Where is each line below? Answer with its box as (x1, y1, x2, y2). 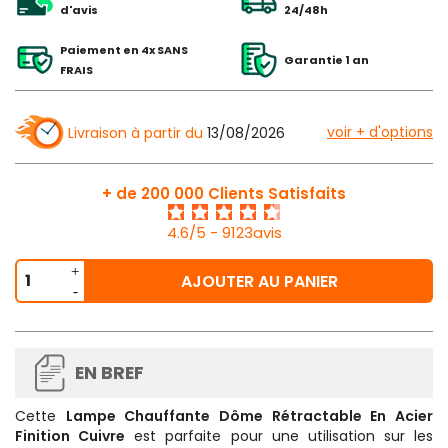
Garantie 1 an (284, 51, 369, 68)
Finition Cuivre (15, 425, 126, 446)
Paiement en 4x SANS (60, 41, 188, 58)
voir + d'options (327, 121, 433, 142)
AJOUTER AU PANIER (181, 269, 338, 293)
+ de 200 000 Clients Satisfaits (102, 182, 346, 204)
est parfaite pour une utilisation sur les (125, 425, 433, 446)
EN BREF (75, 360, 144, 385)
